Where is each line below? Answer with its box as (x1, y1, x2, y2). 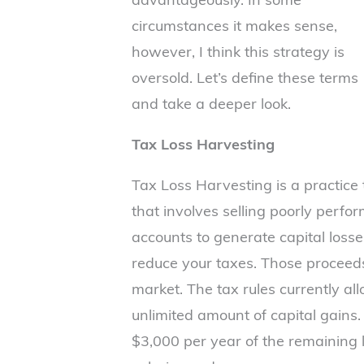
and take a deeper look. (132, 93, 291, 113)
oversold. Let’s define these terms (132, 67, 358, 87)
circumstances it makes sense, (132, 15, 337, 35)
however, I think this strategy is (132, 41, 344, 61)
